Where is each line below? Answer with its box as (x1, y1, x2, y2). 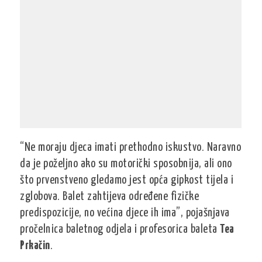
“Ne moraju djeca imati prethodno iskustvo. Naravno (20, 142, 242, 153)
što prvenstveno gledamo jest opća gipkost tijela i (20, 175, 234, 186)
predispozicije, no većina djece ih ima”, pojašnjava (20, 208, 230, 219)
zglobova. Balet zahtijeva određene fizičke (20, 191, 199, 202)
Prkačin (20, 240, 50, 251)
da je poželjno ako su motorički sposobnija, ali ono (20, 158, 232, 170)
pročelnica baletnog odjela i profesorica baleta (20, 224, 220, 235)
